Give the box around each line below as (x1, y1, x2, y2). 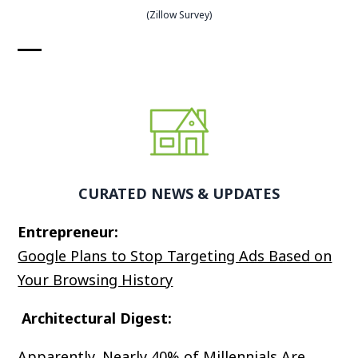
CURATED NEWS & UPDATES (78, 183, 280, 203)
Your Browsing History (18, 269, 173, 289)
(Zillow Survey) (146, 7, 212, 22)
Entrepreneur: (18, 221, 123, 241)
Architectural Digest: (18, 308, 173, 328)
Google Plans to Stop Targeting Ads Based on (18, 245, 332, 265)
